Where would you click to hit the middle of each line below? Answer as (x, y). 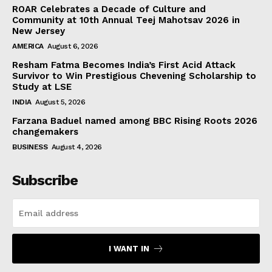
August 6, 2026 (73, 46)
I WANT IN (129, 248)
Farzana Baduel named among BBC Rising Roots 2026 (135, 121)
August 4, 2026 (76, 147)
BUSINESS (30, 147)
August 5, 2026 (60, 102)
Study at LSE (42, 87)
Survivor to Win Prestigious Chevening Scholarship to (134, 76)
